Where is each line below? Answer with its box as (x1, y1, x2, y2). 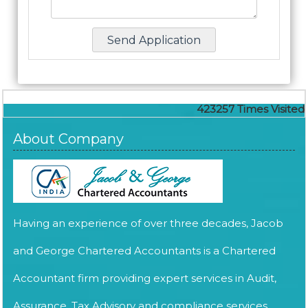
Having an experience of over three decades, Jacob (13, 217, 283, 230)
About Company (13, 131, 124, 147)
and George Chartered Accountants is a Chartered (13, 244, 276, 257)
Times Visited (237, 102, 305, 115)
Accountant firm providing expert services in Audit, (13, 272, 276, 285)
